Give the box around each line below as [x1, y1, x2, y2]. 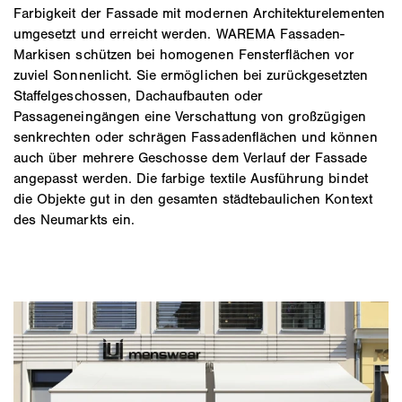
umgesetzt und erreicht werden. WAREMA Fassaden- [13, 24, 345, 42]
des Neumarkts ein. [13, 210, 135, 228]
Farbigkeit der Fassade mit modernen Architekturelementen [13, 4, 385, 22]
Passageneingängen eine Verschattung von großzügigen [13, 107, 367, 125]
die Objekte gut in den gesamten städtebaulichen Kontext [13, 189, 372, 207]
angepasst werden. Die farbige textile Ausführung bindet [13, 169, 368, 187]
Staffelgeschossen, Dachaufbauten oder [13, 86, 263, 104]
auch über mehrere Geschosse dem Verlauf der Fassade [13, 148, 368, 166]
